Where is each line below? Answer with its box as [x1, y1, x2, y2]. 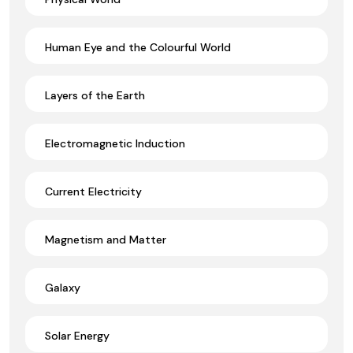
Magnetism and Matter [45, 232, 166, 247]
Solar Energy [45, 328, 110, 343]
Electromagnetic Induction [45, 136, 185, 150]
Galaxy [45, 280, 80, 295]
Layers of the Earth [45, 87, 145, 102]
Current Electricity [45, 184, 142, 199]
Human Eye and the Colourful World [45, 39, 231, 54]
